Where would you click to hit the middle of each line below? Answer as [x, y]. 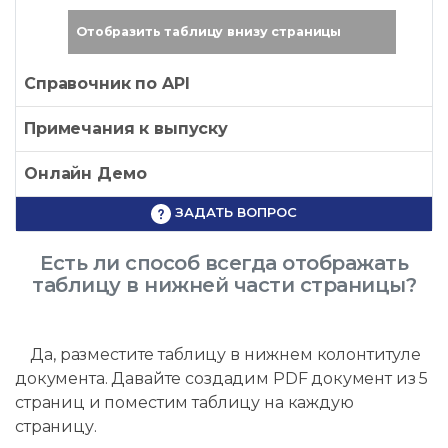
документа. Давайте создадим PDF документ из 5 [222, 378]
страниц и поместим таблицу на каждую [184, 402]
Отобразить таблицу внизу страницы [209, 32]
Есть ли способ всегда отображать [224, 262]
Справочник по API [107, 84]
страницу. [56, 426]
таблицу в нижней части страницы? [224, 284]
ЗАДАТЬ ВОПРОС [234, 212]
